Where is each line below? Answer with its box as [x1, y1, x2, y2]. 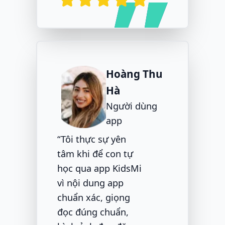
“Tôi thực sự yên [57, 133, 126, 146]
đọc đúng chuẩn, [57, 206, 129, 218]
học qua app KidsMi [57, 162, 142, 175]
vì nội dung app [57, 177, 124, 189]
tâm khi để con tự [57, 148, 133, 160]
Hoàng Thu [105, 67, 163, 81]
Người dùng [105, 100, 157, 113]
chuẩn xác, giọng [57, 191, 130, 204]
